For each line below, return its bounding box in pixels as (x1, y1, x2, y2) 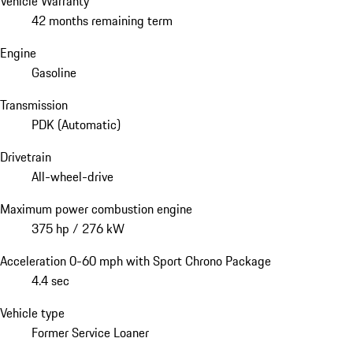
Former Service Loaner (32, 322, 149, 342)
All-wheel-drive (32, 166, 113, 186)
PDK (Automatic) (32, 114, 121, 134)
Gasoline (32, 62, 76, 82)
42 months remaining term (32, 10, 173, 30)
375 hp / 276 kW (32, 218, 124, 238)
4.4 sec (32, 270, 69, 290)
